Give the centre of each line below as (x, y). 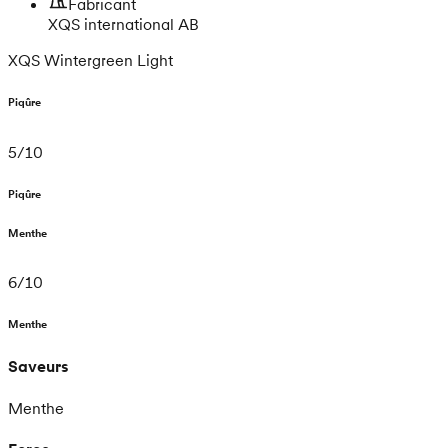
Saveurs (38, 366)
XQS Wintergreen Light (90, 59)
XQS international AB (123, 23)
